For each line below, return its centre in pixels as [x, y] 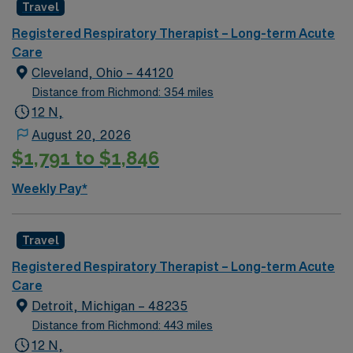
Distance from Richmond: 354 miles [123, 92]
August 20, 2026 [82, 135]
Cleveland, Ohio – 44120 [103, 72]
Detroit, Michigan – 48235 [110, 305]
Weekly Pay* [50, 188]
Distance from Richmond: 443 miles [123, 325]
